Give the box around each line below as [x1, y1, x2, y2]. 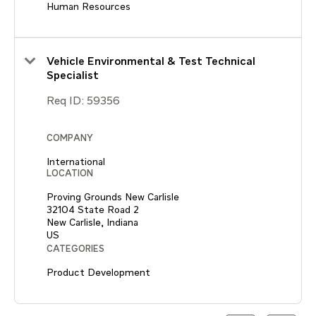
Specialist [47, 70, 99, 82]
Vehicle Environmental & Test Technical [47, 56, 255, 68]
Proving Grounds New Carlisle [47, 192, 179, 202]
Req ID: [47, 95, 87, 107]
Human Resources [47, 1, 130, 12]
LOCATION [47, 169, 93, 178]
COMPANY [47, 133, 93, 143]
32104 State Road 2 [47, 205, 139, 215]
